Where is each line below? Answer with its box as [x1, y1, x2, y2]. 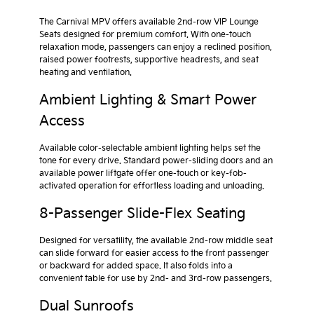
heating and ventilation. [39, 67, 132, 78]
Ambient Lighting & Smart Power [39, 92, 257, 109]
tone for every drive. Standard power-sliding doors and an [39, 156, 273, 167]
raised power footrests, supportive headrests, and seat [39, 55, 259, 66]
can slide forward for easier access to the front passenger [39, 248, 269, 259]
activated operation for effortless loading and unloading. [39, 181, 264, 192]
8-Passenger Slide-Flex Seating [39, 205, 245, 223]
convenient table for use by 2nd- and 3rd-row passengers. [39, 273, 272, 285]
